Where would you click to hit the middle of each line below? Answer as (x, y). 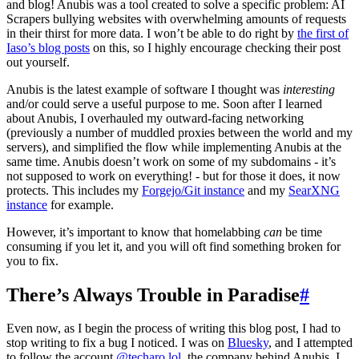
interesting (309, 89)
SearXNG (314, 190)
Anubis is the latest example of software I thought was (145, 89)
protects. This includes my (74, 190)
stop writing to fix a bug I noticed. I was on (117, 343)
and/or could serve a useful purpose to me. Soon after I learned (164, 103)
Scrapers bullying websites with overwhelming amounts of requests (176, 18)
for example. (81, 204)
